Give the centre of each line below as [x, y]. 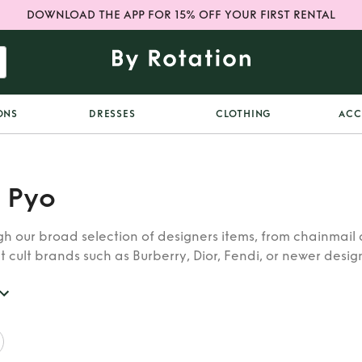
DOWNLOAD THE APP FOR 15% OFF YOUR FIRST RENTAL [181, 15]
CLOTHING [244, 114]
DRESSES [112, 114]
